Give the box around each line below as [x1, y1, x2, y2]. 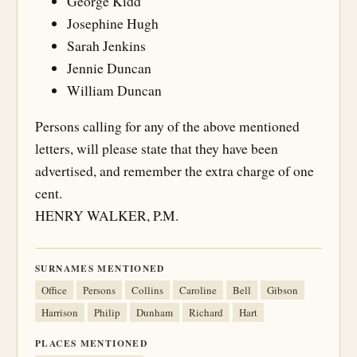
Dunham [136, 305, 173, 320]
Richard [189, 305, 223, 320]
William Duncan [67, 80, 162, 100]
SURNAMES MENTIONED [35, 261, 165, 275]
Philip [94, 305, 120, 320]
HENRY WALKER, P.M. [35, 206, 178, 225]
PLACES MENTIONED [35, 336, 148, 350]
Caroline [179, 283, 217, 297]
